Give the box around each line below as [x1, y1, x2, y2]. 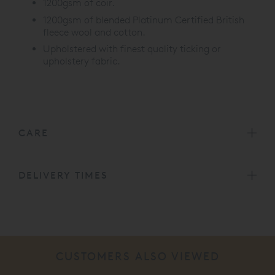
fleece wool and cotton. [43, 26, 145, 38]
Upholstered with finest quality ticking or [43, 43, 221, 55]
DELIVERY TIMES [18, 169, 108, 181]
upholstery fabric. [43, 55, 120, 68]
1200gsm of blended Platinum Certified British [43, 14, 244, 26]
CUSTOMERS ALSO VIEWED [55, 249, 220, 263]
